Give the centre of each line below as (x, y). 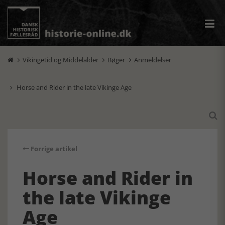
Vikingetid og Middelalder (61, 60)
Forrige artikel (53, 149)
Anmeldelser (153, 60)
